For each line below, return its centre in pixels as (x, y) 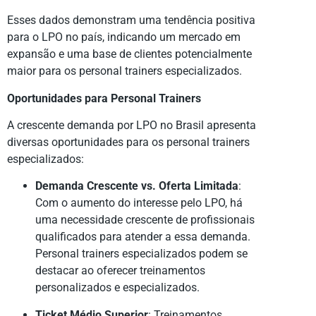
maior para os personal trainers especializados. (124, 71)
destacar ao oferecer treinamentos (120, 271)
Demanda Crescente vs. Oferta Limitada (137, 186)
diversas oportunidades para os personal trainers (128, 142)
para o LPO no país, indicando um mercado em (124, 37)
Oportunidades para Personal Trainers (104, 98)
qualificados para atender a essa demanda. (143, 237)
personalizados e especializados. (117, 288)
